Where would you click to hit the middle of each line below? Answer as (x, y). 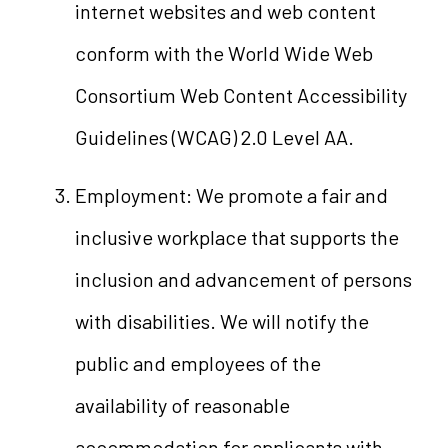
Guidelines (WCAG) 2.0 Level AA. (214, 137)
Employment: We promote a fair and (231, 195)
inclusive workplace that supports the (236, 237)
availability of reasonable (182, 405)
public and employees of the (197, 363)
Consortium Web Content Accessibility (240, 95)
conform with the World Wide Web (223, 53)
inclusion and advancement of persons (243, 279)
